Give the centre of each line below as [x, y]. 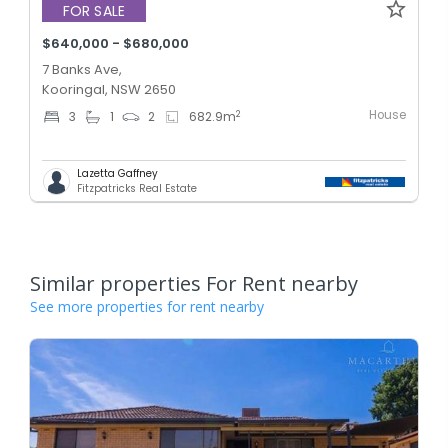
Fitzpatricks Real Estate [137, 189]
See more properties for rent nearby [147, 307]
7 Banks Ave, [82, 70]
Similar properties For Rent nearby [194, 284]
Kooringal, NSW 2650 [109, 90]
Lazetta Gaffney [117, 174]
